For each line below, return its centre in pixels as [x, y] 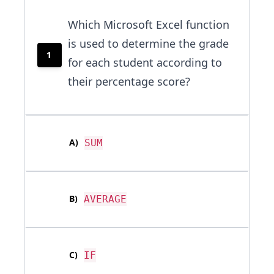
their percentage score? [129, 82]
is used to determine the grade [148, 44]
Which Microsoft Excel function [149, 25]
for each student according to [145, 63]
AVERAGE [105, 199]
